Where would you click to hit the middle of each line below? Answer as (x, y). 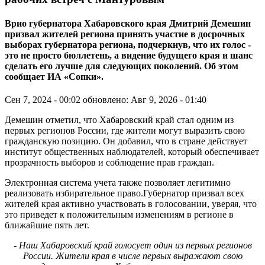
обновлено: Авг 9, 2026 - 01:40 (145, 100)
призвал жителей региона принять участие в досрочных (125, 34)
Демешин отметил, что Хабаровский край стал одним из (119, 120)
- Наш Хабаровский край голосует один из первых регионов (132, 245)
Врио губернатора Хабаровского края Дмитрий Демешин (128, 23)
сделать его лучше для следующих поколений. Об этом (122, 66)
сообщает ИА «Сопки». (54, 77)
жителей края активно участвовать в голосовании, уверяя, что (131, 204)
